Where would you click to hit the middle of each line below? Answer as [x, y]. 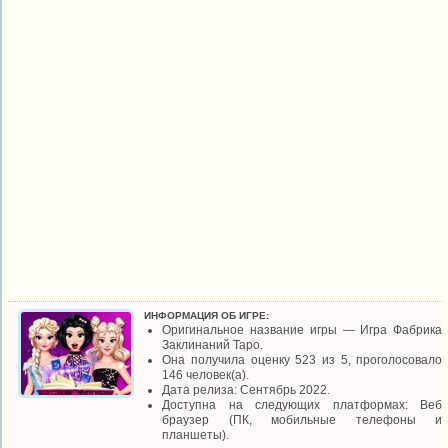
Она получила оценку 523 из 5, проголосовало [302, 360]
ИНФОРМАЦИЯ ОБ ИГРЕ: [207, 315]
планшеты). [196, 435]
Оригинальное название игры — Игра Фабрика [302, 330]
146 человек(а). [206, 375]
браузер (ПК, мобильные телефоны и [302, 420]
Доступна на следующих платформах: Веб [302, 405]
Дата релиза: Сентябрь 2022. [246, 390]
